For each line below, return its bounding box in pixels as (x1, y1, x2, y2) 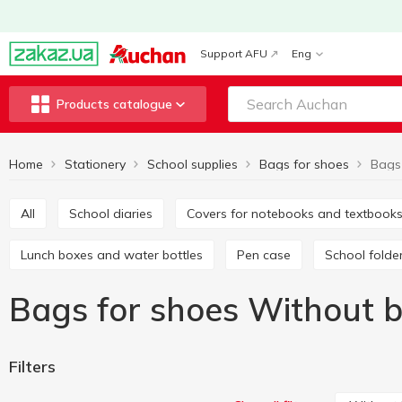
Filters (9, 356, 56, 377)
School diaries (77, 205, 153, 222)
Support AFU (200, 47, 267, 60)
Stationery (65, 156, 126, 172)
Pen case (245, 247, 291, 263)
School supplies (147, 156, 238, 172)
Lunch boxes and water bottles (27, 247, 203, 263)
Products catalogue (56, 96, 172, 112)
